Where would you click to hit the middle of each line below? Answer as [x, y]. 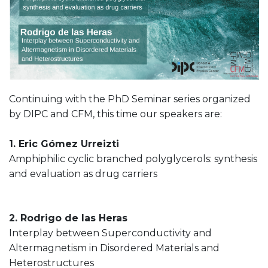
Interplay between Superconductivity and [110, 233]
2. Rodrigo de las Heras [70, 218]
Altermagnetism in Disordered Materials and [114, 248]
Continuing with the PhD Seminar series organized [130, 99]
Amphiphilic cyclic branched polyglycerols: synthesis [133, 159]
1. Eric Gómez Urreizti [64, 144]
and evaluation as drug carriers [83, 174]
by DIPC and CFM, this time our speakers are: [115, 114]
